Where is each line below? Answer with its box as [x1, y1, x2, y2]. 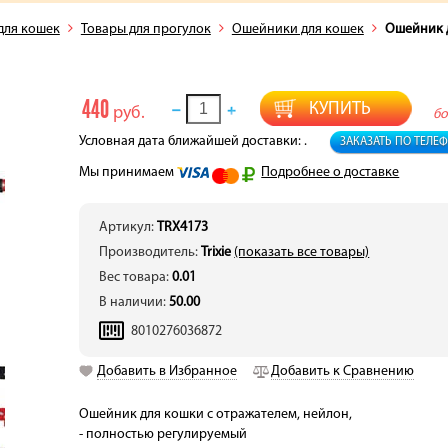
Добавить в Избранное [97, 364, 238, 379]
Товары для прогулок [80, 22, 211, 37]
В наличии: [99, 295, 170, 310]
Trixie [201, 245, 232, 260]
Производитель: [99, 245, 202, 260]
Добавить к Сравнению [271, 364, 415, 379]
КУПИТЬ [309, 100, 372, 119]
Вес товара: [99, 270, 173, 285]
